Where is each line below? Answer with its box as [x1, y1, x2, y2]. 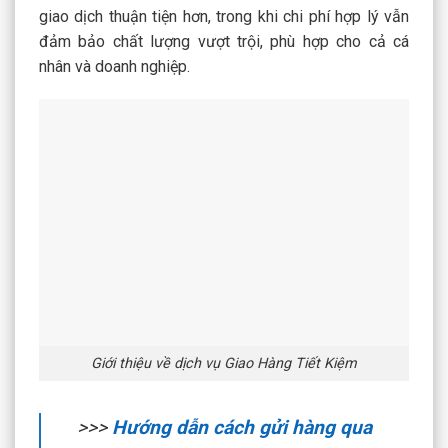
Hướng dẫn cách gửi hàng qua [112, 415, 372, 439]
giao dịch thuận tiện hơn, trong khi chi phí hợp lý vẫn [39, 6, 409, 26]
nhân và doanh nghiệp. [39, 56, 190, 76]
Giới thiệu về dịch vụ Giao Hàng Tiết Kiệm [91, 354, 357, 372]
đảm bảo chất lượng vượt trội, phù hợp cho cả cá [39, 31, 409, 51]
